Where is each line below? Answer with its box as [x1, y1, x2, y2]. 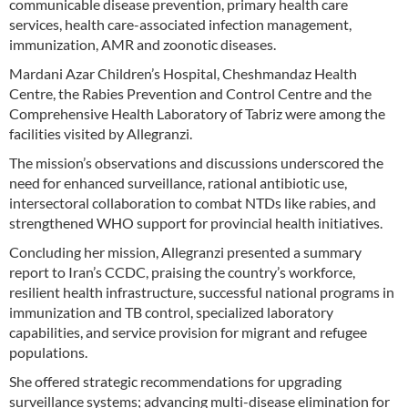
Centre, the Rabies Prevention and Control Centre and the [9, 84, 372, 102]
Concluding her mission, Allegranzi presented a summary [9, 242, 362, 260]
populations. [9, 342, 87, 361]
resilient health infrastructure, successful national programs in [9, 282, 394, 301]
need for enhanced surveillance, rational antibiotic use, [9, 173, 347, 191]
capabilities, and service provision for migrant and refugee [9, 322, 367, 341]
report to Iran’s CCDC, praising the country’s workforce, [9, 262, 355, 280]
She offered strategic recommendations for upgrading [9, 372, 342, 390]
